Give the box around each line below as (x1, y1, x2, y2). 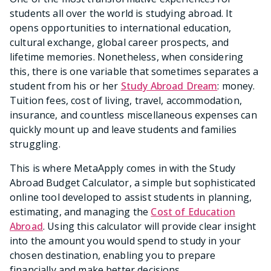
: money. (217, 79, 255, 93)
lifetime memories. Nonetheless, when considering (10, 50, 244, 64)
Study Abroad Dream (120, 79, 218, 93)
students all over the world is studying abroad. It (10, 6, 233, 20)
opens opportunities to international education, (10, 21, 232, 34)
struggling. (10, 137, 60, 151)
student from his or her (10, 79, 121, 93)
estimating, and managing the (10, 204, 151, 218)
